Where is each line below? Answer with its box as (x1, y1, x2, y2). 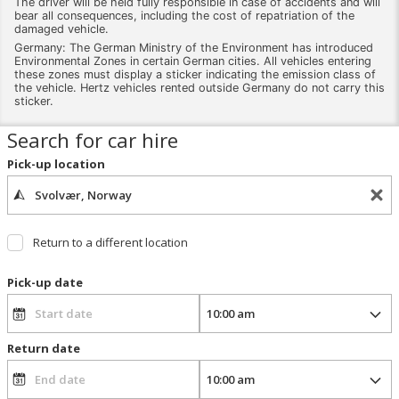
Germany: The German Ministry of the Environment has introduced (14, 40, 373, 54)
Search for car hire (6, 126, 178, 155)
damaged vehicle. (14, 21, 109, 36)
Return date (6, 339, 80, 356)
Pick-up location (6, 155, 105, 172)
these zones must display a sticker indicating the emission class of (14, 67, 376, 81)
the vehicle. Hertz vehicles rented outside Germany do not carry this (14, 80, 385, 94)
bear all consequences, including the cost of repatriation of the (14, 8, 354, 22)
